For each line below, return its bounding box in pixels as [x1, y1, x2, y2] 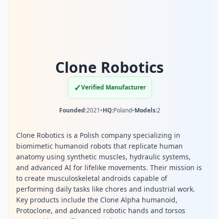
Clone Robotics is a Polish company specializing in [16, 131, 180, 140]
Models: [134, 106, 157, 114]
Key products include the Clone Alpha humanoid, [16, 195, 177, 204]
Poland [113, 106, 132, 114]
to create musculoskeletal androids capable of [16, 174, 167, 183]
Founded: [59, 106, 87, 114]
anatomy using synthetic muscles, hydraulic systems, [16, 152, 191, 161]
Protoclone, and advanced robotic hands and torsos [16, 206, 185, 215]
